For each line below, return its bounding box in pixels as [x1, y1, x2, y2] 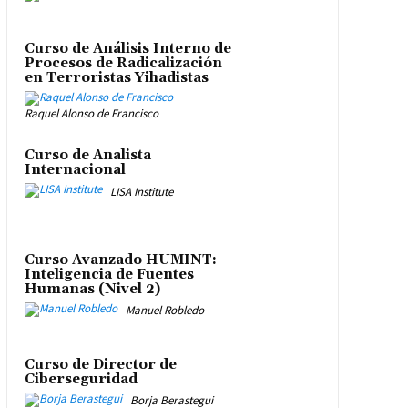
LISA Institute [109, 183, 173, 199]
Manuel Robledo [125, 302, 204, 319]
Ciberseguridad [24, 370, 138, 388]
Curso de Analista [24, 147, 151, 165]
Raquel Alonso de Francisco [24, 106, 158, 122]
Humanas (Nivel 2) [24, 280, 160, 298]
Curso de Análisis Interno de [24, 40, 231, 58]
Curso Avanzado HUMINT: [24, 250, 217, 269]
